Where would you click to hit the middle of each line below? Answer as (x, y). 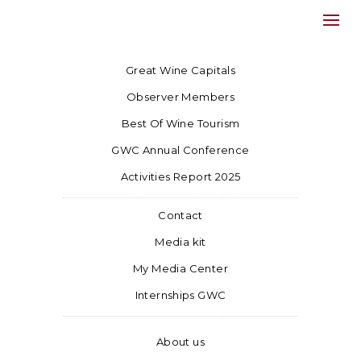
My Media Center (180, 268)
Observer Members (180, 97)
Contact (180, 215)
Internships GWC (180, 295)
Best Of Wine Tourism (180, 123)
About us (180, 342)
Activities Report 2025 (180, 176)
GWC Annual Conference (180, 150)
